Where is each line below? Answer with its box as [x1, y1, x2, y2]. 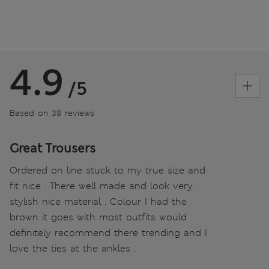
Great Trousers [10, 140, 95, 156]
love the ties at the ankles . [10, 241, 136, 255]
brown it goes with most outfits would [10, 210, 187, 223]
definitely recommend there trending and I [10, 226, 207, 239]
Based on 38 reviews [10, 107, 94, 118]
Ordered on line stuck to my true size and [10, 163, 205, 177]
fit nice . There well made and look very [10, 179, 193, 192]
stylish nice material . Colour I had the [10, 195, 187, 208]
